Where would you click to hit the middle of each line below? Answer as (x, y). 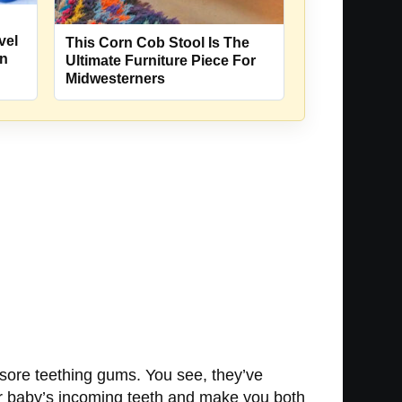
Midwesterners (115, 78)
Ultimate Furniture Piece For (161, 60)
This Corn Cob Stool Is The (157, 42)
